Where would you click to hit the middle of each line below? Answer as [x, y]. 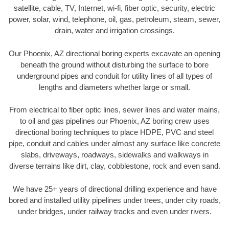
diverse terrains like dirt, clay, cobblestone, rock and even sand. [114, 166]
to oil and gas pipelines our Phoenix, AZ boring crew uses [114, 121]
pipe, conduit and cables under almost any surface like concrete [114, 144]
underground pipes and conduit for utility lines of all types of [114, 76]
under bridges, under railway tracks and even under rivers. [114, 211]
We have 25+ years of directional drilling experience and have [114, 189]
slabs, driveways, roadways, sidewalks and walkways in [114, 155]
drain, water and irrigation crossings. [114, 31]
